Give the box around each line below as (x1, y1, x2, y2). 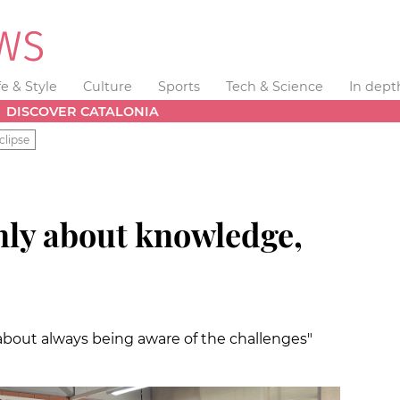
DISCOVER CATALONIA (6, 103, 160, 120)
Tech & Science (225, 79, 323, 95)
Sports (157, 79, 200, 95)
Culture (83, 79, 133, 95)
